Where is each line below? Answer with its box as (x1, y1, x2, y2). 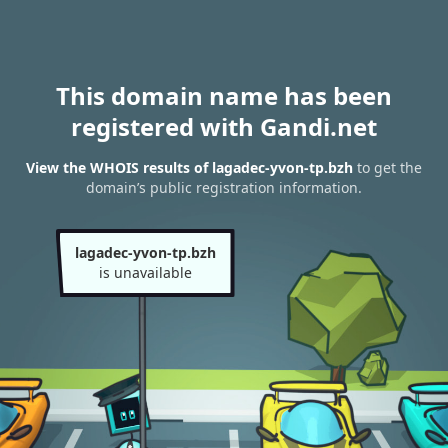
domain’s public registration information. (86, 178, 362, 198)
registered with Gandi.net (71, 110, 377, 143)
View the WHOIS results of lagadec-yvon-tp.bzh (26, 158, 353, 178)
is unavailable (98, 263, 192, 282)
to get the (353, 158, 422, 178)
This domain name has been (56, 79, 392, 112)
